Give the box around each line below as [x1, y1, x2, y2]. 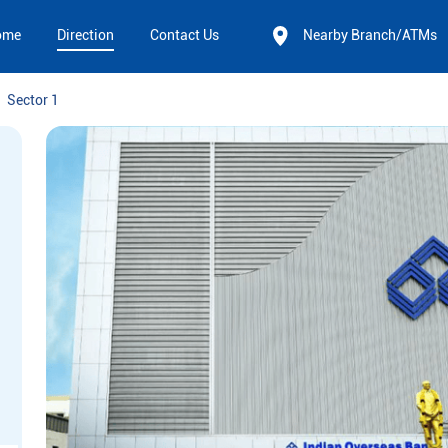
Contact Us [150, 27, 219, 44]
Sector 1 [7, 92, 59, 109]
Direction [57, 27, 114, 44]
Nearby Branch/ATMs [303, 27, 437, 44]
